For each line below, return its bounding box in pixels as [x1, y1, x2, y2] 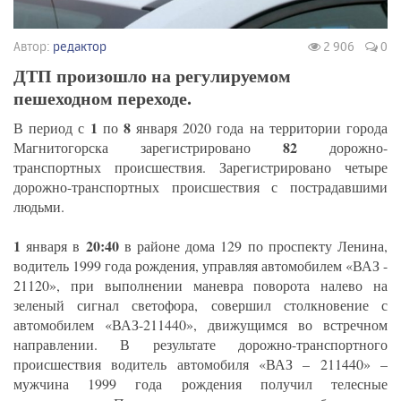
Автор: [13, 38, 53, 54]
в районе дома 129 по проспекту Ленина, [118, 235, 388, 255]
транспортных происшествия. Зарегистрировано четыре [13, 157, 388, 176]
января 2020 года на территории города [136, 117, 388, 137]
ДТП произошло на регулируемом [13, 62, 291, 89]
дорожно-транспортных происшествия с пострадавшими [13, 176, 388, 196]
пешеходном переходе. [13, 84, 192, 111]
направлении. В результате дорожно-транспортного [13, 334, 388, 354]
